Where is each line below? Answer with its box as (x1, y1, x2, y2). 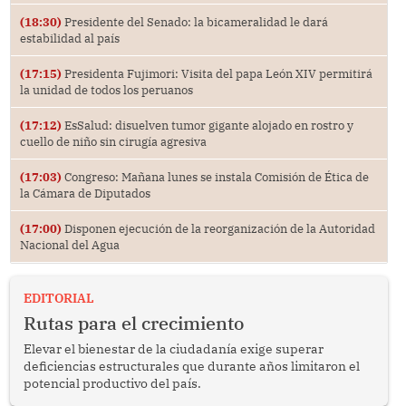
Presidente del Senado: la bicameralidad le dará (61, 14, 328, 29)
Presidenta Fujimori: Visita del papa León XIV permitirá (61, 65, 372, 81)
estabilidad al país (19, 30, 120, 45)
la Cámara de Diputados (19, 185, 150, 200)
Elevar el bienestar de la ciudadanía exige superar (23, 340, 324, 357)
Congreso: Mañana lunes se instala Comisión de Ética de (61, 169, 369, 184)
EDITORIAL (23, 289, 94, 306)
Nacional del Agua (19, 237, 120, 252)
